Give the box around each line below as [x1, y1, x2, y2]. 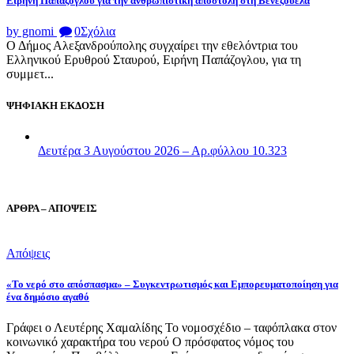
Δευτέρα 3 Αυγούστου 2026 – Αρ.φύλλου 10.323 [38, 143, 287, 157]
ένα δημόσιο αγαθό [6, 291, 89, 303]
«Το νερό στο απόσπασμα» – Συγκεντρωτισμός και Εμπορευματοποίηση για [6, 278, 338, 291]
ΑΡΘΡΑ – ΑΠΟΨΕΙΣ [6, 201, 97, 214]
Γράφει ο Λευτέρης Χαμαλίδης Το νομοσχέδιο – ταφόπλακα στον [6, 321, 337, 335]
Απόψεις [6, 247, 50, 261]
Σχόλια [81, 24, 116, 39]
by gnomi [6, 24, 57, 39]
